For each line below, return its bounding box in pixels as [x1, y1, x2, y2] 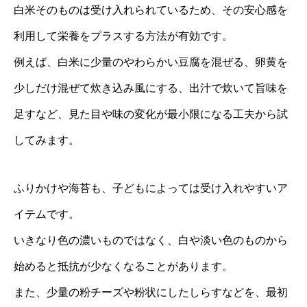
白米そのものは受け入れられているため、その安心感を [14, 3, 288, 16]
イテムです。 [14, 208, 79, 220]
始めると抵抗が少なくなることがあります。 [14, 260, 233, 272]
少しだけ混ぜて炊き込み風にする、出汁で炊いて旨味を [14, 82, 288, 94]
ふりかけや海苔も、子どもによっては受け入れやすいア [14, 182, 288, 194]
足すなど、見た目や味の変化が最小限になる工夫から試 [14, 108, 288, 120]
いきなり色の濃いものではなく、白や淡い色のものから [14, 234, 288, 246]
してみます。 [14, 134, 79, 146]
